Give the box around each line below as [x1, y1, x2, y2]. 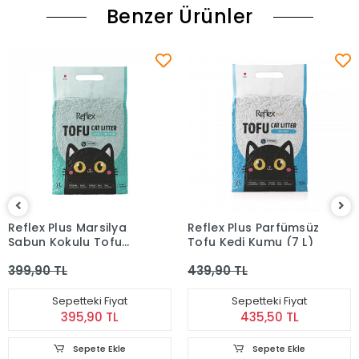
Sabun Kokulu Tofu [8, 234, 123, 250]
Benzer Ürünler [106, 3, 253, 30]
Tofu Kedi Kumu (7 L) [188, 234, 313, 250]
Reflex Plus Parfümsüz [188, 220, 320, 236]
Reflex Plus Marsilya [8, 220, 127, 236]
